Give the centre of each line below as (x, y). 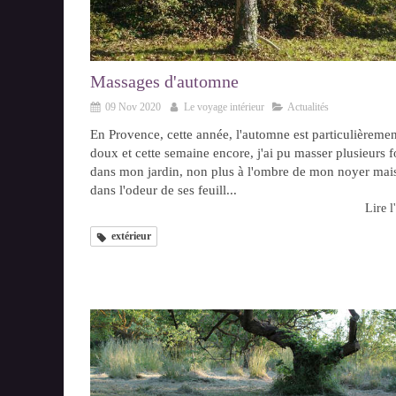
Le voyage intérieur (224, 107)
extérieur (131, 236)
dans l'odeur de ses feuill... (164, 190)
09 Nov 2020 (133, 107)
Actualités (308, 107)
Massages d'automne (164, 82)
